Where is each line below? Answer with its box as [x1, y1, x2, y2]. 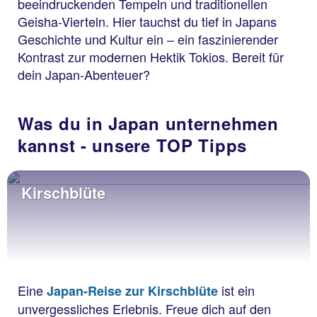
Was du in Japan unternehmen [18, 111, 279, 136]
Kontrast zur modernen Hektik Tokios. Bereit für [18, 47, 284, 67]
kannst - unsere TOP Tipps [18, 133, 247, 158]
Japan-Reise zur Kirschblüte [47, 282, 218, 301]
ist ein [218, 281, 255, 300]
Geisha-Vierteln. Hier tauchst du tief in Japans [18, 12, 277, 31]
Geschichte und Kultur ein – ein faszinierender [18, 30, 278, 49]
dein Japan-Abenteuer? [18, 65, 150, 84]
